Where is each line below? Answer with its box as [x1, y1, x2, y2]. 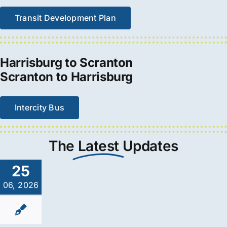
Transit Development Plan [14, 13, 116, 23]
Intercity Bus [14, 102, 65, 112]
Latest [78, 137, 120, 155]
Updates [122, 137, 178, 155]
